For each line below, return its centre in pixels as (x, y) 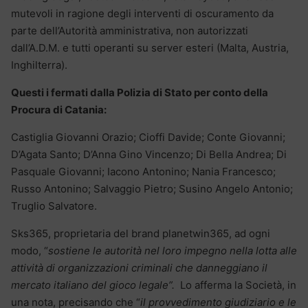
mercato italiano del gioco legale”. (94, 285)
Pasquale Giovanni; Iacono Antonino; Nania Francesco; (143, 171)
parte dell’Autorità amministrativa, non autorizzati (130, 30)
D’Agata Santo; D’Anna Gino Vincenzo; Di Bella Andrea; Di (149, 154)
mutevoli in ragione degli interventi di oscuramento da (142, 13)
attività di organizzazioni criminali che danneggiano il (139, 267)
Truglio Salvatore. (54, 206)
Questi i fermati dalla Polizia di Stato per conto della (140, 92)
